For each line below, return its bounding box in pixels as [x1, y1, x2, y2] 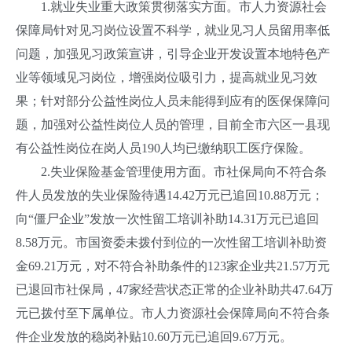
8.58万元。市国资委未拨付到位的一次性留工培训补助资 [16, 236, 327, 249]
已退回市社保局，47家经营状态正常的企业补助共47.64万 [16, 283, 333, 296]
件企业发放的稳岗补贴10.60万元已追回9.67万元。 [16, 330, 292, 343]
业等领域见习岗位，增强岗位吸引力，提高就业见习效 [16, 71, 317, 84]
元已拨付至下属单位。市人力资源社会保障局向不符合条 [16, 306, 330, 320]
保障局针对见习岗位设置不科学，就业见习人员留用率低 [16, 24, 330, 37]
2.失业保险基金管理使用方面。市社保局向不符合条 [16, 165, 327, 178]
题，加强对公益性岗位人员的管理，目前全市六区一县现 [16, 118, 330, 131]
